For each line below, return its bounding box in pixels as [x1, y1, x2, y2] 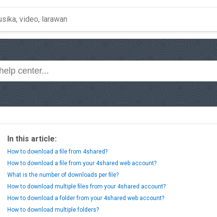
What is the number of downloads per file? [7, 171, 119, 178]
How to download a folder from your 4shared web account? [7, 195, 164, 201]
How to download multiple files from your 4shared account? [7, 183, 166, 190]
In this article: [7, 134, 57, 143]
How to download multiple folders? [7, 206, 99, 213]
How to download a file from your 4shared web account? [7, 160, 156, 167]
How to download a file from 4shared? [7, 148, 108, 155]
